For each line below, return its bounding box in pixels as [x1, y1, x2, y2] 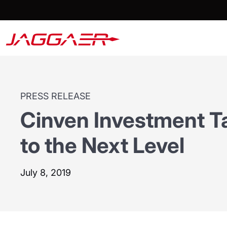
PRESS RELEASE [20, 91, 91, 102]
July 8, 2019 [20, 167, 71, 178]
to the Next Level [20, 132, 185, 159]
